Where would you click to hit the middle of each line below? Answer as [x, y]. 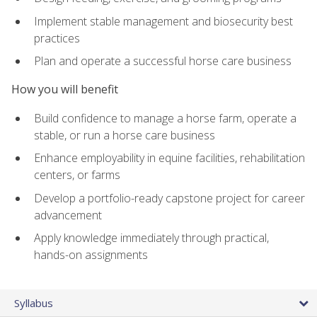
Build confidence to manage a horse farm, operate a [165, 118]
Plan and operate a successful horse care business [163, 61]
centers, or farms [77, 175]
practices [57, 38]
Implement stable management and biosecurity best [163, 21]
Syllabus [34, 302]
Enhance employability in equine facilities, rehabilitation [169, 158]
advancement [68, 215]
